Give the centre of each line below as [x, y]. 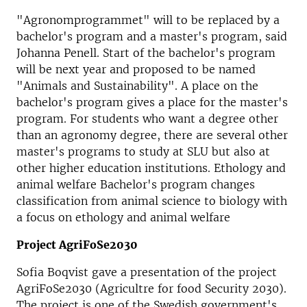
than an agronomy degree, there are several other [152, 135]
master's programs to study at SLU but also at [143, 151]
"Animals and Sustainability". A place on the [137, 86]
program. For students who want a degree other [147, 119]
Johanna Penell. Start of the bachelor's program [146, 53]
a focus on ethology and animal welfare [123, 217]
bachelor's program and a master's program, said [152, 36]
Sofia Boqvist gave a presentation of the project [147, 272]
